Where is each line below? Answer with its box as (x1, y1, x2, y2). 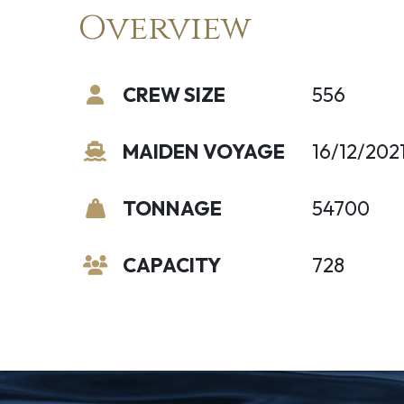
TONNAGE (122, 196, 222, 221)
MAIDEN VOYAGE (122, 139, 285, 164)
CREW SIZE (122, 82, 225, 107)
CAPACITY (122, 252, 221, 278)
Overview (77, 5, 252, 51)
